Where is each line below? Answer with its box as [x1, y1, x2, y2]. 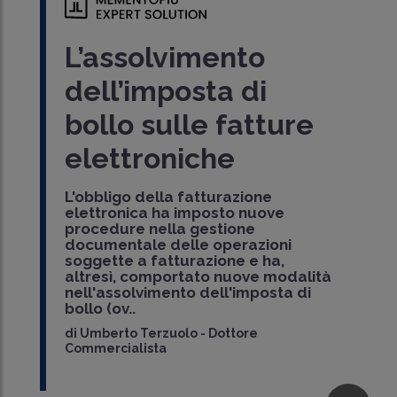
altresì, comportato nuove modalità [65, 267, 332, 285]
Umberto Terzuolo [80, 325, 198, 340]
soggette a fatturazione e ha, [65, 251, 285, 269]
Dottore [208, 325, 259, 340]
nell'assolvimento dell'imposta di [65, 283, 312, 301]
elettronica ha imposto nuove [65, 203, 285, 222]
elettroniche [65, 141, 236, 175]
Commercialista [65, 340, 167, 355]
